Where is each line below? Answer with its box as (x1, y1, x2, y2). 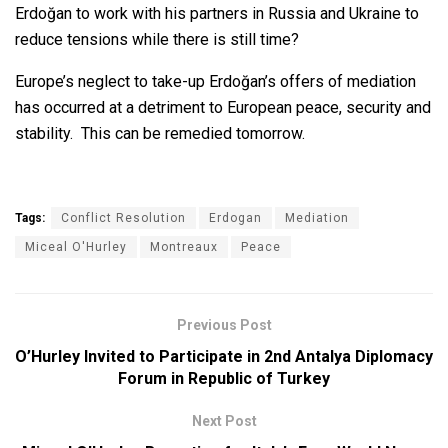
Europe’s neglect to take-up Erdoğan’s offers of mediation (15, 72, 416, 92)
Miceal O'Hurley (25, 240, 127, 255)
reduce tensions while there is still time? (15, 30, 299, 50)
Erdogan (209, 211, 262, 226)
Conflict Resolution (61, 211, 186, 226)
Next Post (191, 413, 257, 430)
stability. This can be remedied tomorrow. (15, 124, 305, 144)
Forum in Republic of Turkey (118, 369, 330, 389)
